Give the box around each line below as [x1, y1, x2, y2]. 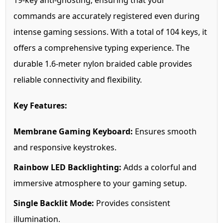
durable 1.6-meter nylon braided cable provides [13, 58, 193, 70]
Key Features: [13, 100, 68, 111]
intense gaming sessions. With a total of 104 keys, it [13, 26, 208, 38]
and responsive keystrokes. [13, 142, 117, 153]
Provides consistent [94, 198, 171, 209]
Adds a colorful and [121, 162, 197, 173]
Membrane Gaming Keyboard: [13, 126, 133, 137]
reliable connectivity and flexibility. [13, 74, 142, 86]
